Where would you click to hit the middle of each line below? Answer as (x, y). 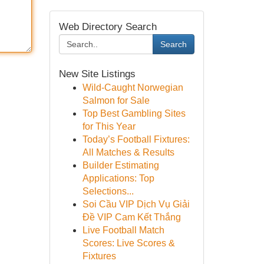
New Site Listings (97, 74)
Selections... (108, 191)
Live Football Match (123, 230)
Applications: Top (118, 178)
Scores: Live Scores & (128, 243)
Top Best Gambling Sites (134, 113)
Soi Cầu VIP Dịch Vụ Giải (136, 204)
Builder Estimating (121, 165)
